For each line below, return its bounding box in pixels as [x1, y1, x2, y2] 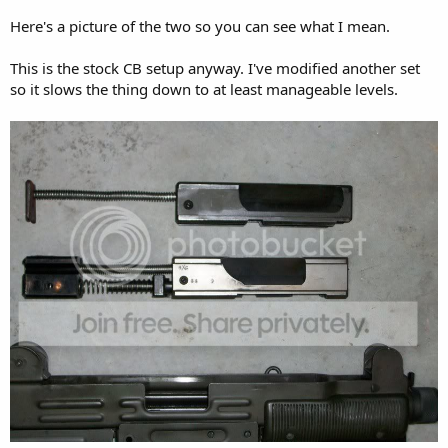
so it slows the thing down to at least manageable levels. [10, 79, 398, 99]
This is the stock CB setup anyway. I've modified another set [10, 58, 420, 78]
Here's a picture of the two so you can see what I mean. [10, 16, 390, 36]
